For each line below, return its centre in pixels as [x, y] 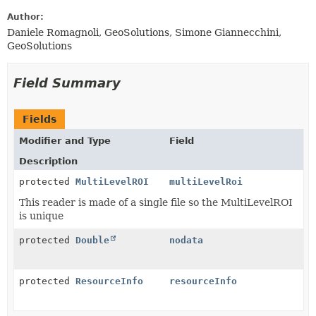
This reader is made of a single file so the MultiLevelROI [156, 202]
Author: [25, 17]
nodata [186, 240]
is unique [41, 216]
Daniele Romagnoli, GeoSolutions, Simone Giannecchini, [144, 32]
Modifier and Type [65, 141]
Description [48, 161]
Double [92, 240]
